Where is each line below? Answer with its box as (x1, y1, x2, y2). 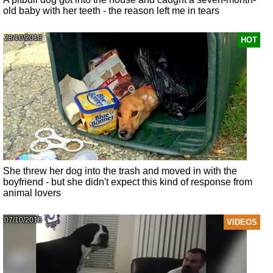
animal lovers (3, 187, 62, 198)
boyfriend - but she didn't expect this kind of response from (3, 176, 253, 187)
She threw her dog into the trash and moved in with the (3, 165, 238, 176)
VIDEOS (226, 217, 257, 227)
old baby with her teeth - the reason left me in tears (3, 5, 220, 16)
